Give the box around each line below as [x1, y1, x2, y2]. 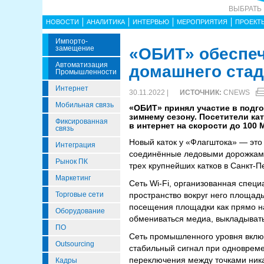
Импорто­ [55, 37, 88, 45]
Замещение [55, 44, 94, 52]
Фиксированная [55, 117, 108, 126]
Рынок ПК [55, 157, 88, 166]
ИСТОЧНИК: [180, 88, 222, 97]
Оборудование [55, 207, 105, 215]
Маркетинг [55, 174, 91, 182]
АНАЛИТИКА [87, 18, 125, 25]
